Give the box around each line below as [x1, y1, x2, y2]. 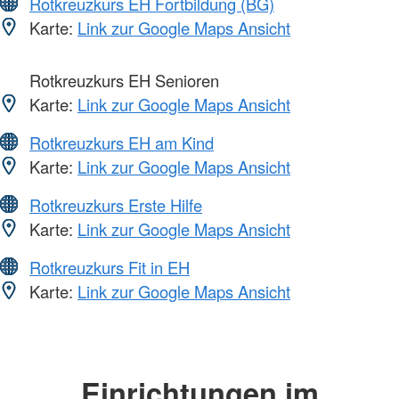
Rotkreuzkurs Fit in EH [29, 256, 190, 280]
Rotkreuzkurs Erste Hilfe [29, 193, 202, 217]
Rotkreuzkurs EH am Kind [29, 131, 214, 155]
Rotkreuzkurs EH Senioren [25, 69, 219, 93]
